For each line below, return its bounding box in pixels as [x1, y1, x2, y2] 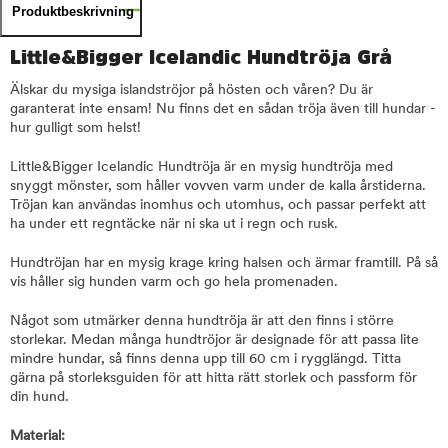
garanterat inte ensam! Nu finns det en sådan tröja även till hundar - [10, 102, 436, 117]
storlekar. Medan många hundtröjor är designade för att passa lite [10, 333, 419, 348]
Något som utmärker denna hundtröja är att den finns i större [10, 314, 394, 329]
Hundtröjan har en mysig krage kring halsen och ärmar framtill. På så [10, 256, 438, 271]
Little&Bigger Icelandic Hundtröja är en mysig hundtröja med [10, 160, 393, 175]
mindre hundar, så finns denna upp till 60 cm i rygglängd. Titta [10, 352, 401, 367]
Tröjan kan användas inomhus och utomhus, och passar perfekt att [10, 198, 426, 213]
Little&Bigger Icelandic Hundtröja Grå [10, 47, 392, 67]
